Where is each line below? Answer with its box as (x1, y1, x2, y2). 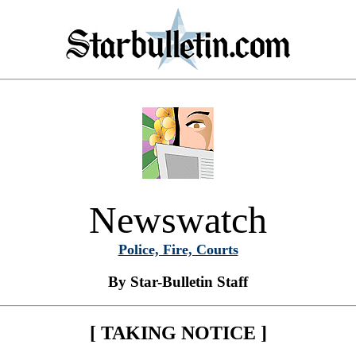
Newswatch (89, 199, 267, 241)
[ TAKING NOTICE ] (89, 323, 267, 344)
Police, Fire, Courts (118, 242, 238, 257)
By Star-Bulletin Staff (108, 273, 248, 290)
